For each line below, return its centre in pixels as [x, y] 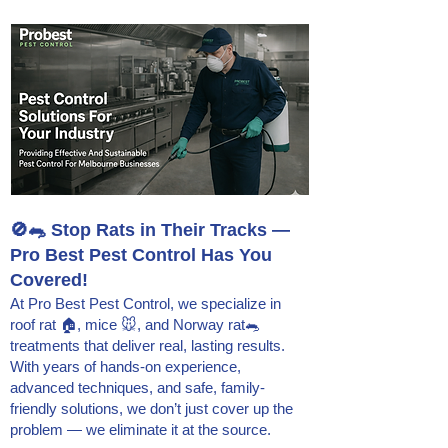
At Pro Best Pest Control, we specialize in [145, 303]
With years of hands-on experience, [125, 366]
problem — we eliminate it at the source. [140, 429]
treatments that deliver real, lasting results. [147, 345]
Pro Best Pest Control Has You [141, 255]
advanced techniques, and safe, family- [137, 387]
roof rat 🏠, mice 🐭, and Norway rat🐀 [135, 324]
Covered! [49, 280]
